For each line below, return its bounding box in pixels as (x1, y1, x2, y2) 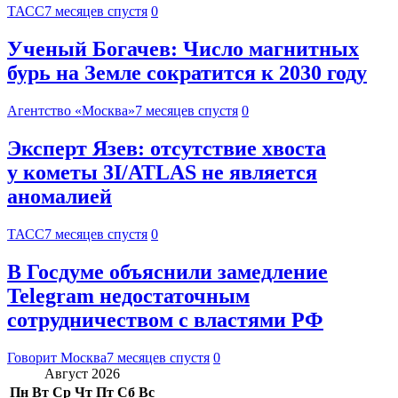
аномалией (7, 185, 112, 209)
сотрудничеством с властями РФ (7, 307, 323, 331)
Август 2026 (44, 365, 120, 381)
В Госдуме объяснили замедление (7, 259, 328, 283)
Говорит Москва (7, 349, 107, 365)
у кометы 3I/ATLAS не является (7, 161, 317, 185)
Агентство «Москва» (7, 103, 135, 119)
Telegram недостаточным (7, 283, 250, 307)
